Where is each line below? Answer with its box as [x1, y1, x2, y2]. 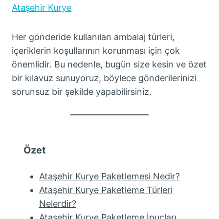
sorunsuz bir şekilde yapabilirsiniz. [12, 87, 152, 97]
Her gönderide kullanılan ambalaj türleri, [12, 32, 175, 42]
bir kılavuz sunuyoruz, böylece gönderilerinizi [12, 73, 197, 83]
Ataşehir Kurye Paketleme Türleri [39, 185, 173, 195]
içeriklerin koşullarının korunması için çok [12, 45, 180, 56]
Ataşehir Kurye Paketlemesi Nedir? [39, 171, 180, 181]
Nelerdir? [39, 198, 76, 209]
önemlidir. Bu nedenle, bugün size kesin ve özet [12, 59, 207, 69]
